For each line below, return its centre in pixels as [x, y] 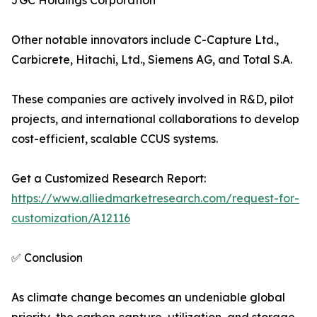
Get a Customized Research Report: [109, 179]
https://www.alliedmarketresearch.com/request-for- [155, 198]
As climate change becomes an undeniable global [148, 298]
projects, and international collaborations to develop [155, 119]
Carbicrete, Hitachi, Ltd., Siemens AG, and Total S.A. [152, 60]
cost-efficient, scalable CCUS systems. [115, 139]
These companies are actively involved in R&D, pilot [152, 99]
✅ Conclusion [47, 258]
